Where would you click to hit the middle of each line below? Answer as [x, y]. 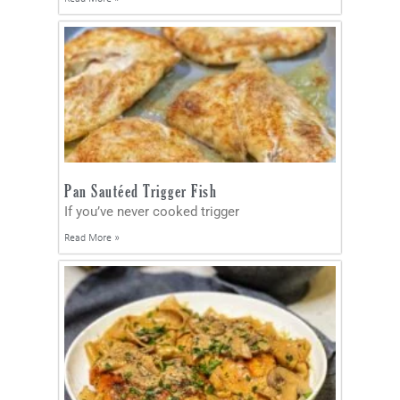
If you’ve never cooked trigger [152, 211]
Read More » [92, 238]
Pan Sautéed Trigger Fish [141, 190]
